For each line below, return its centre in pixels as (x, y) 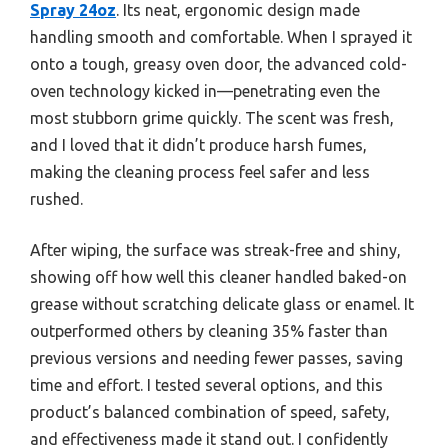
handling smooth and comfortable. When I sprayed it (221, 36)
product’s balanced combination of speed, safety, (210, 411)
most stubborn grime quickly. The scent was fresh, (212, 117)
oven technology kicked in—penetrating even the (205, 90)
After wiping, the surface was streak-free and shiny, (215, 249)
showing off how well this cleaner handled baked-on (218, 276)
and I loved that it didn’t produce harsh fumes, (198, 144)
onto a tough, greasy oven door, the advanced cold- (218, 63)
